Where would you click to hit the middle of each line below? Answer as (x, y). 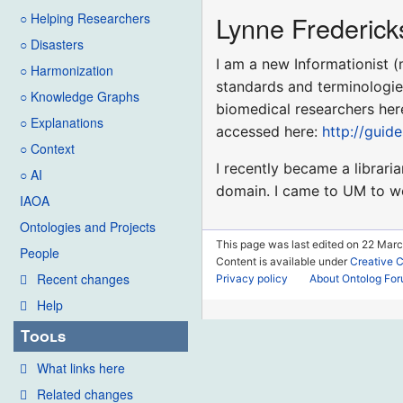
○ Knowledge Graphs (80, 97)
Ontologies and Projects (88, 227)
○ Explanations (62, 123)
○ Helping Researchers (85, 18)
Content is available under (283, 262)
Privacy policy (252, 279)
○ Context (47, 149)
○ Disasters (52, 45)
